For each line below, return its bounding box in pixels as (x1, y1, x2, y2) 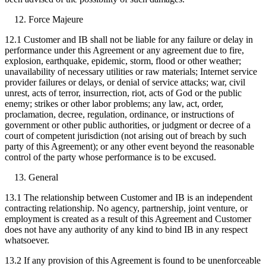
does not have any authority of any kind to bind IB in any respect (5, 224, 248, 235)
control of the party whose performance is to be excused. (5, 151, 216, 162)
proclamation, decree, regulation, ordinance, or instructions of (5, 109, 234, 119)
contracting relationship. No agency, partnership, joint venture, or (5, 202, 248, 213)
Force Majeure (28, 14, 83, 24)
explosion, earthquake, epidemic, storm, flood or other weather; (5, 55, 241, 66)
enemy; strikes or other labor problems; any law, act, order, (5, 98, 223, 109)
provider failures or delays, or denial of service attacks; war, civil (5, 77, 245, 87)
